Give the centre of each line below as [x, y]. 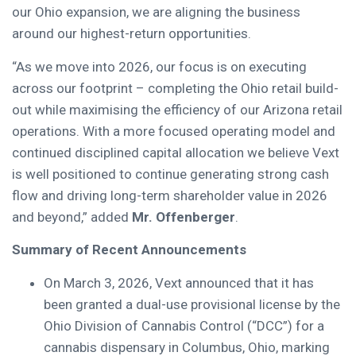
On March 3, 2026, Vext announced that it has [179, 282]
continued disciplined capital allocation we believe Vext [176, 152]
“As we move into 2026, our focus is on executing [159, 66]
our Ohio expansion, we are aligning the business [156, 12]
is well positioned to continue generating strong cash [170, 174]
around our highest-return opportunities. [132, 34]
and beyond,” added [72, 217]
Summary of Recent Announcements [129, 250]
